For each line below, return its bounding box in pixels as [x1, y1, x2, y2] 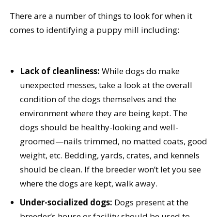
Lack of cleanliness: [20, 65, 102, 77]
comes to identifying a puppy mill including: [10, 24, 179, 35]
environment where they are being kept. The [20, 108, 187, 119]
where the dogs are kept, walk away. [20, 178, 157, 189]
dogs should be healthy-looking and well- [20, 122, 178, 133]
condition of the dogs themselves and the [20, 93, 176, 105]
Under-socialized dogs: [20, 197, 112, 208]
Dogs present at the [112, 197, 188, 208]
